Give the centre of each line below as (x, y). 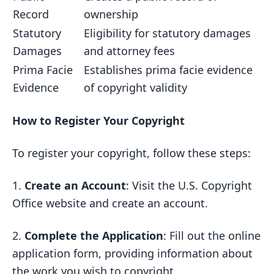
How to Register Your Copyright (98, 120)
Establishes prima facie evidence (168, 69)
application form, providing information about (132, 253)
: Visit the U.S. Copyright (189, 185)
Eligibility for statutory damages (167, 33)
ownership (111, 14)
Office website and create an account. (110, 203)
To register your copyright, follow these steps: (131, 153)
